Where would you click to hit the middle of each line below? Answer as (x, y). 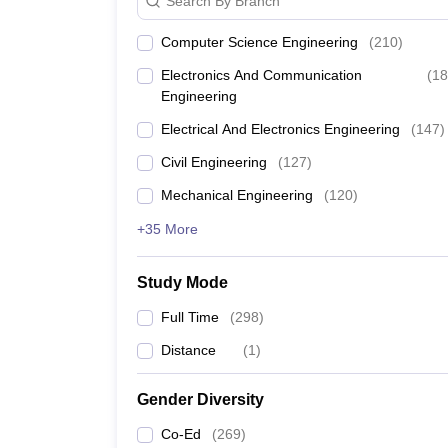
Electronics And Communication (261, 75)
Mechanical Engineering (237, 195)
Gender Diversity (200, 399)
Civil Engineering (214, 162)
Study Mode (182, 282)
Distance (188, 350)
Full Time (190, 317)
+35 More (167, 229)
